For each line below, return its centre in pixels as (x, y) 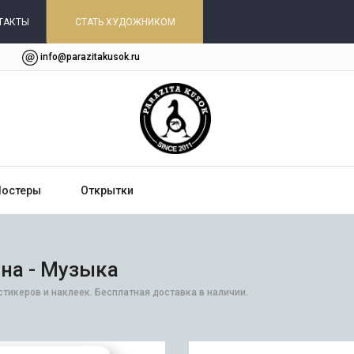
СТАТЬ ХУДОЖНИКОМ (125, 22)
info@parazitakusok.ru (90, 57)
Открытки (107, 190)
